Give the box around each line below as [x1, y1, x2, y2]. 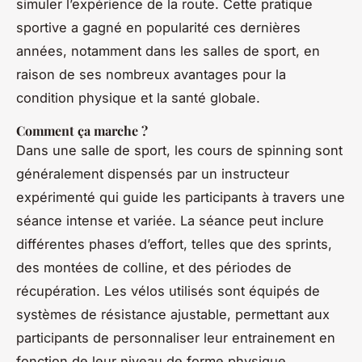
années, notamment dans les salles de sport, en [16, 43, 320, 60]
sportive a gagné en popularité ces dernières [16, 19, 301, 36]
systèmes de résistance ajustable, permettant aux [16, 306, 330, 323]
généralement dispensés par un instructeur [16, 166, 289, 183]
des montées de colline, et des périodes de [16, 259, 292, 276]
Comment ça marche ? [16, 122, 148, 140]
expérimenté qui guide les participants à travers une [16, 189, 345, 206]
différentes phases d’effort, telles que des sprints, [16, 236, 332, 253]
